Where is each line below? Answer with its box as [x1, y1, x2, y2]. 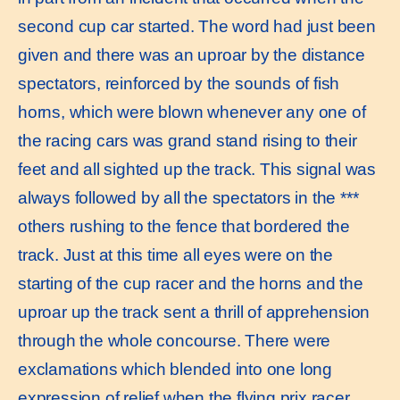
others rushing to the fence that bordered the [18, 216, 350, 236]
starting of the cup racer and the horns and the [18, 273, 363, 293]
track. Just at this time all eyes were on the [18, 245, 333, 264]
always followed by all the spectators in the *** [18, 187, 359, 207]
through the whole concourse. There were [18, 330, 331, 350]
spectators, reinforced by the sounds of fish [18, 73, 340, 93]
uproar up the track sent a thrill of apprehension [18, 302, 371, 321]
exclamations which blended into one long [18, 359, 332, 379]
